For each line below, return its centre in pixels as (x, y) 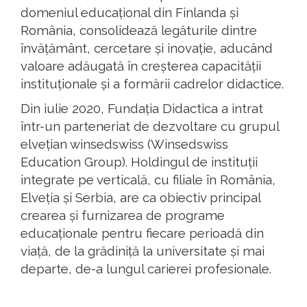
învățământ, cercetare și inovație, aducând (147, 48)
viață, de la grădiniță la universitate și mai (143, 251)
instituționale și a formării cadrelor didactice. (152, 84)
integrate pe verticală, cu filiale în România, (148, 180)
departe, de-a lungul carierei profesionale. (146, 269)
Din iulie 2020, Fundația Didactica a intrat (142, 109)
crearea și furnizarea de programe (123, 216)
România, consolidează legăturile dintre (139, 30)
